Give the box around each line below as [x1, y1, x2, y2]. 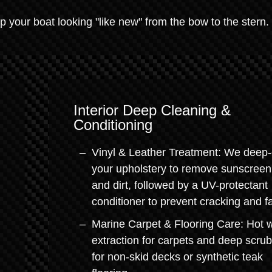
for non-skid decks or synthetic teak [92, 251, 263, 263]
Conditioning [73, 117, 152, 133]
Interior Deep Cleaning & [73, 102, 231, 118]
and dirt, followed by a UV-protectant [92, 179, 268, 191]
